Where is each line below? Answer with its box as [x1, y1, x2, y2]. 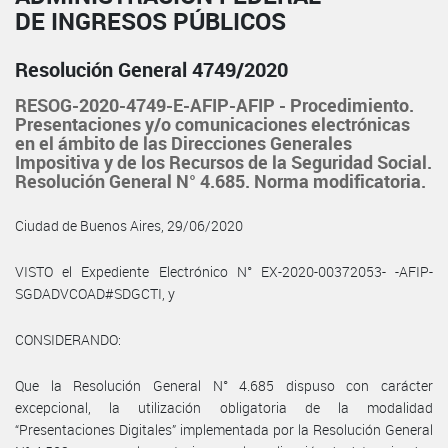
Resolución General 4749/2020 [15, 55, 288, 83]
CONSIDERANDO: [15, 329, 121, 349]
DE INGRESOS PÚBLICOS [15, 4, 286, 37]
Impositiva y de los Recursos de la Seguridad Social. [15, 149, 432, 174]
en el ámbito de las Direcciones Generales [15, 130, 352, 155]
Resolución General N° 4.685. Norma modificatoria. [15, 168, 426, 193]
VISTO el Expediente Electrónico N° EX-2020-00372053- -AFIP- [15, 261, 433, 281]
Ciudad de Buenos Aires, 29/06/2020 [15, 215, 243, 235]
